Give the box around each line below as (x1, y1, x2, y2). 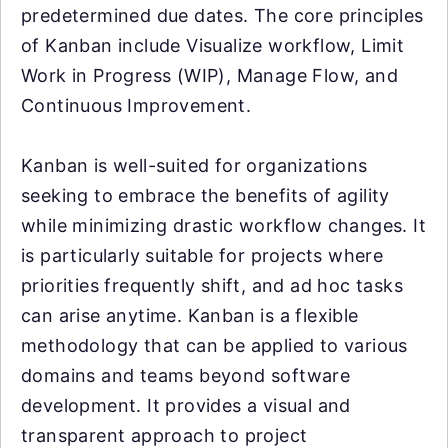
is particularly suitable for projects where (21, 245, 384, 267)
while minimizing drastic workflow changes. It (21, 215, 426, 237)
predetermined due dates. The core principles (21, 5, 424, 27)
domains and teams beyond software (21, 365, 351, 387)
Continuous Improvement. (21, 95, 252, 117)
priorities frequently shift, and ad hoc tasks (21, 275, 403, 297)
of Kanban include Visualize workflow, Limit (21, 35, 405, 57)
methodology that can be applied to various (21, 335, 408, 357)
